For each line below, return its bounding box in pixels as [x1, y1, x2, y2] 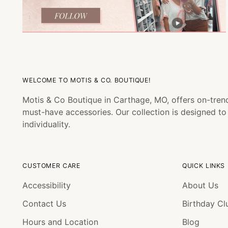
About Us [182, 180, 219, 190]
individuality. [22, 119, 71, 129]
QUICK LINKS [182, 162, 225, 169]
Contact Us [22, 198, 67, 209]
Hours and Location [22, 217, 99, 227]
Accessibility [22, 180, 71, 190]
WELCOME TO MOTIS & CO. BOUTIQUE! [22, 76, 151, 84]
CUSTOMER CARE [22, 162, 80, 169]
